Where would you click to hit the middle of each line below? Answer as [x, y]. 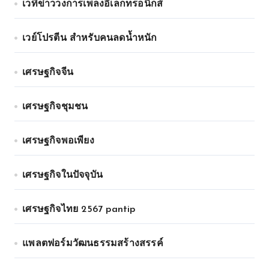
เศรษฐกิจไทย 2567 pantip [79, 210]
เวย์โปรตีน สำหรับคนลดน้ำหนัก [90, 38]
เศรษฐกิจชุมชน [55, 107]
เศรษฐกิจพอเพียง [58, 141]
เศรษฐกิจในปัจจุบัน [63, 175]
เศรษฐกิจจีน [48, 73]
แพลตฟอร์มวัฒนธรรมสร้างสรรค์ [93, 244]
